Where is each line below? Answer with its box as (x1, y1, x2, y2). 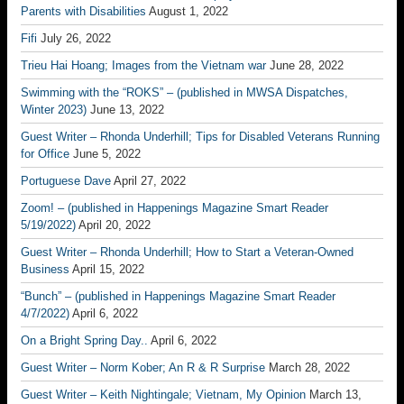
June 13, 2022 (90, 103, 164, 116)
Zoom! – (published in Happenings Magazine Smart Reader (21, 201, 328, 215)
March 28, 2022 (269, 361, 350, 374)
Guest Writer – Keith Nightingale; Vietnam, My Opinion (21, 388, 306, 401)
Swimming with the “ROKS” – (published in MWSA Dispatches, (21, 86, 348, 99)
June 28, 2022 (270, 59, 344, 72)
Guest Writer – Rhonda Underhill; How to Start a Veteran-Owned (21, 245, 353, 259)
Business (21, 262, 69, 276)
